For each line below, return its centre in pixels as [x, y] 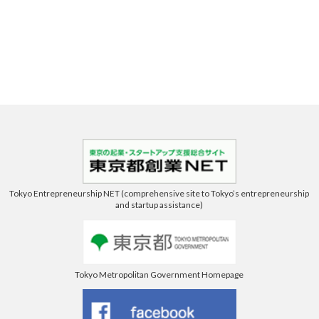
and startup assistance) [159, 205]
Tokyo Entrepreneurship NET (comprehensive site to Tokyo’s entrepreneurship [159, 194]
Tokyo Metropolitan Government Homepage [159, 274]
